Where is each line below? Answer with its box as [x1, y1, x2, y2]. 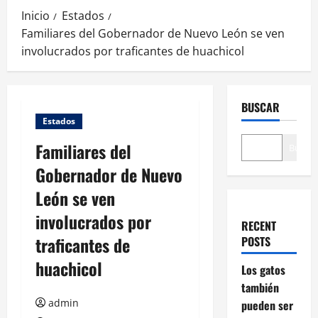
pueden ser [241, 297, 293, 314]
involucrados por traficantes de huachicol [21, 43, 244, 60]
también [241, 279, 279, 297]
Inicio [21, 8, 50, 24]
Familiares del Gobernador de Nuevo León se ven [21, 26, 285, 42]
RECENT [241, 217, 276, 235]
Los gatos [241, 261, 285, 279]
